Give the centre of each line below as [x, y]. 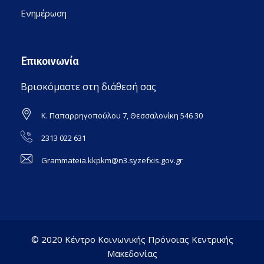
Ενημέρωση [44, 13]
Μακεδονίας [132, 254]
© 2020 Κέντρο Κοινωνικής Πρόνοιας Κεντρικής [132, 240]
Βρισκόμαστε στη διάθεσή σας [88, 87]
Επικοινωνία [50, 62]
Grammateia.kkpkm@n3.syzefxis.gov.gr [112, 161]
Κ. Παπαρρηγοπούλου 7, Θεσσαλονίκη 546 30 [122, 116]
